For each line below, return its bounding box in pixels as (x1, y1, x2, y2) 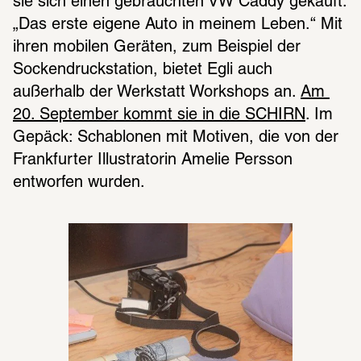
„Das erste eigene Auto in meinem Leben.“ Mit (13, 18, 342, 33)
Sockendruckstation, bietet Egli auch (13, 63, 272, 78)
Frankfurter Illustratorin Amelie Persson (13, 153, 293, 168)
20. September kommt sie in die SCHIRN (13, 108, 305, 123)
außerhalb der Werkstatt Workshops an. (13, 85, 301, 101)
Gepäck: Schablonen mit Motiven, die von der (13, 131, 338, 146)
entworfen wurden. (13, 176, 149, 191)
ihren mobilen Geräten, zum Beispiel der (13, 40, 301, 56)
